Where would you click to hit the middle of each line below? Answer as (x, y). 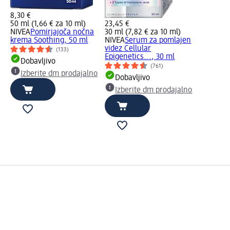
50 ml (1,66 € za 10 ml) (48, 24)
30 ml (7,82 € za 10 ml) (143, 32)
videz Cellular (128, 49)
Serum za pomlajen (158, 40)
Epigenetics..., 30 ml (140, 57)
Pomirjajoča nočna (62, 32)
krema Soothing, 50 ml (49, 40)
